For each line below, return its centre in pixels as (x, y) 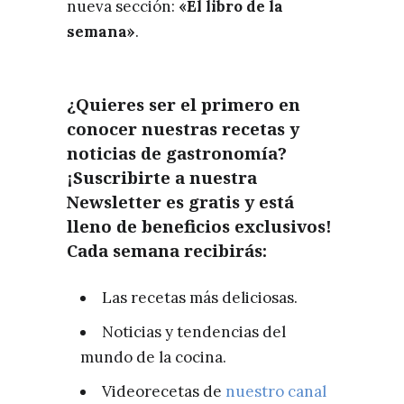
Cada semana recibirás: (167, 250)
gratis (214, 201)
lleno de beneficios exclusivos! (199, 225)
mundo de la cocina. (153, 357)
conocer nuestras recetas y (183, 128)
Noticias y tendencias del (194, 331)
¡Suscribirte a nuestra (162, 177)
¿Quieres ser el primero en (184, 104)
